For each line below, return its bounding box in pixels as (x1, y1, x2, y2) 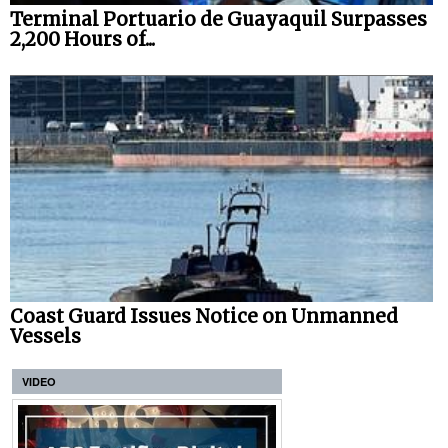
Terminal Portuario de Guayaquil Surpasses (10, 7, 427, 31)
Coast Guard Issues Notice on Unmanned (10, 305, 398, 329)
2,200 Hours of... (10, 27, 155, 51)
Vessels (10, 325, 81, 349)
